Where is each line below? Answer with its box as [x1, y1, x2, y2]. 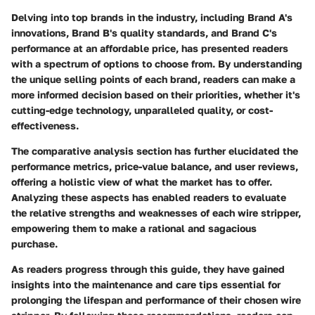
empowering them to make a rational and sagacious [11, 221, 257, 234]
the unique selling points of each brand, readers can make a [11, 72, 295, 85]
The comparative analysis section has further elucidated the [11, 144, 298, 157]
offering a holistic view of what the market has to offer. [11, 175, 272, 188]
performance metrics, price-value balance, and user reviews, [11, 160, 298, 172]
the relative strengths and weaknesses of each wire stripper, [11, 206, 301, 219]
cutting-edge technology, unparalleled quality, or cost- [11, 103, 273, 116]
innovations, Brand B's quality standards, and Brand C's [11, 26, 277, 39]
